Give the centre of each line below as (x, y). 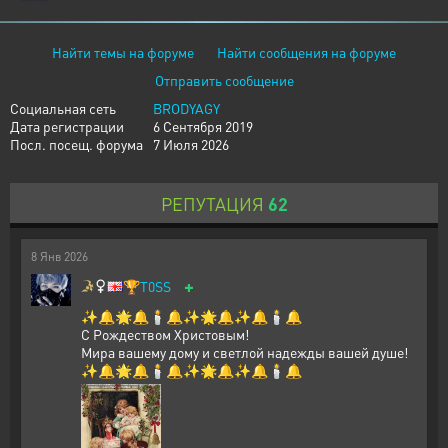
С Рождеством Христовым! (165, 334)
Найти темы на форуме (123, 52)
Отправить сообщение (224, 80)
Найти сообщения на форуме (306, 52)
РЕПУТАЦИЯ (212, 203)
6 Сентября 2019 (203, 126)
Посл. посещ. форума (76, 144)
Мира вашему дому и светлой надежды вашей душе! (244, 352)
